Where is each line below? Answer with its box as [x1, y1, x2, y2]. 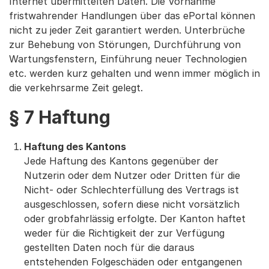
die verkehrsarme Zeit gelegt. [9, 82, 143, 94]
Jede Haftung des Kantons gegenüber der [24, 155, 219, 167]
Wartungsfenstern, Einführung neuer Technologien [9, 53, 247, 65]
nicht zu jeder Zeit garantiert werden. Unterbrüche [9, 24, 245, 36]
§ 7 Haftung [9, 106, 110, 128]
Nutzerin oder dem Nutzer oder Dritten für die [24, 169, 240, 181]
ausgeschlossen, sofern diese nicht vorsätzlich [24, 198, 240, 210]
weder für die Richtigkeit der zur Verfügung [24, 227, 225, 239]
